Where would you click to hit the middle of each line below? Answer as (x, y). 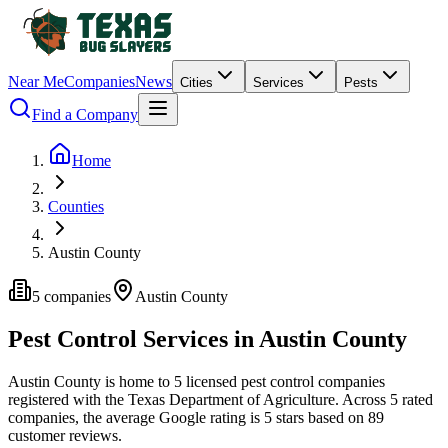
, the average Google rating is (169, 417)
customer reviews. (65, 435)
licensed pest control (248, 381)
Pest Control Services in (133, 338)
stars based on (318, 417)
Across (366, 399)
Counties (76, 206)
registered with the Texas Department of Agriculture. (173, 399)
